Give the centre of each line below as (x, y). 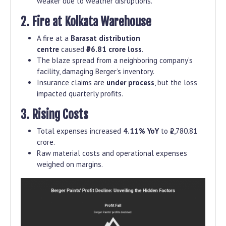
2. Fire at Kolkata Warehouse (86, 22)
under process (130, 83)
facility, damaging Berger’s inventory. (96, 72)
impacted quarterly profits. (80, 94)
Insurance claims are (72, 83)
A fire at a (54, 38)
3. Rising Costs (54, 115)
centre (48, 49)
